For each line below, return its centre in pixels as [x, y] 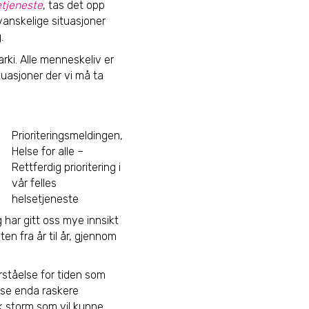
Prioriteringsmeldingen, [67, 136]
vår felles [34, 183]
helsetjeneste [45, 199]
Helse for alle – [48, 151]
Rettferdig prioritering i [66, 167]
